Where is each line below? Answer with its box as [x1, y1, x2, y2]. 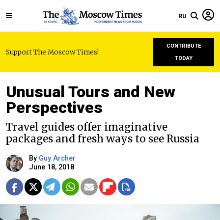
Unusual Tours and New [6, 82, 175, 101]
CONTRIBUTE [166, 43, 201, 49]
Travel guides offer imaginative [6, 121, 167, 134]
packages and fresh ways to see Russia [6, 133, 199, 145]
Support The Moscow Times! [6, 48, 99, 56]
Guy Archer [39, 154, 76, 163]
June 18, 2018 [29, 163, 74, 171]
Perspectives [6, 98, 103, 117]
